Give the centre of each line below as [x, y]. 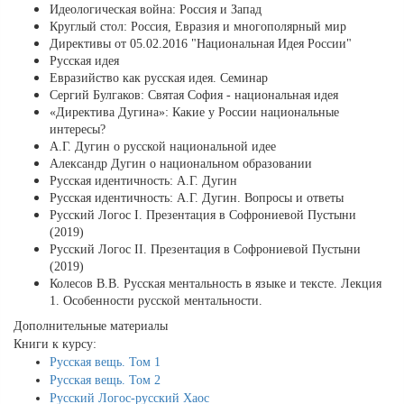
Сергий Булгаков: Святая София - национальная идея [194, 96]
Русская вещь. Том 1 [105, 363]
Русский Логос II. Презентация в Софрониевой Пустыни [205, 250]
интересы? [78, 130]
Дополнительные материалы [91, 326]
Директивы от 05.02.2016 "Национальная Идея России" [201, 44]
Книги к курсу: [55, 344]
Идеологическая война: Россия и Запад [156, 10]
